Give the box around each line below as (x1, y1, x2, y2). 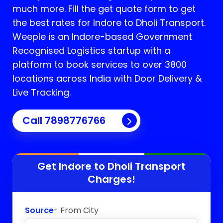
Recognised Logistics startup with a (12, 44, 170, 57)
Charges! (88, 172, 135, 186)
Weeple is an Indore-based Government (12, 30, 192, 43)
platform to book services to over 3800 (12, 58, 187, 71)
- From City (54, 204, 99, 216)
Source (25, 204, 54, 216)
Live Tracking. (12, 86, 71, 99)
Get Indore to (37, 159, 108, 173)
